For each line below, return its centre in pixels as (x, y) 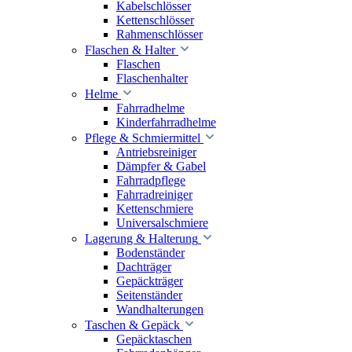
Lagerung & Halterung (141, 239)
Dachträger (144, 267)
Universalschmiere (162, 223)
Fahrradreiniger (154, 195)
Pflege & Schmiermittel (143, 138)
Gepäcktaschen (154, 339)
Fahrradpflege (151, 181)
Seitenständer (149, 295)
